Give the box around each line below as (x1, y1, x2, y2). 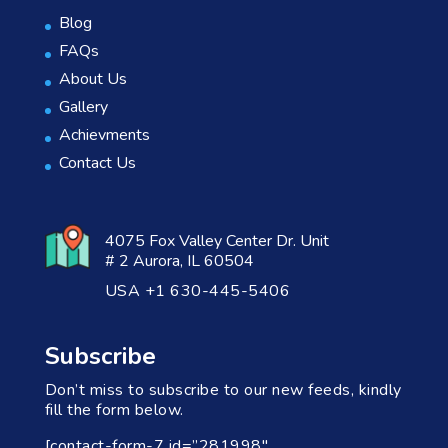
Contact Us (58, 152, 136, 175)
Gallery (58, 96, 108, 119)
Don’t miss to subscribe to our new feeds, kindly (44, 379, 402, 402)
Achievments (58, 124, 150, 147)
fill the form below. (44, 399, 184, 422)
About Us (58, 68, 127, 91)
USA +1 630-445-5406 (104, 280, 291, 303)
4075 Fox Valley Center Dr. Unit (104, 230, 329, 253)
